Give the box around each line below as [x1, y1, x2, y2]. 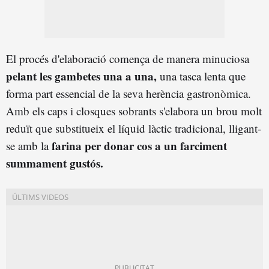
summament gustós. [6, 154, 103, 171]
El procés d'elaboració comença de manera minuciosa [6, 50, 249, 66]
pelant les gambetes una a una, [6, 67, 157, 84]
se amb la [6, 138, 52, 153]
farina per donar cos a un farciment [52, 137, 227, 154]
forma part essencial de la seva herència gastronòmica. [6, 85, 251, 101]
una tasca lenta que [157, 68, 246, 83]
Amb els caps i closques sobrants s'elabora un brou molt [6, 103, 262, 118]
